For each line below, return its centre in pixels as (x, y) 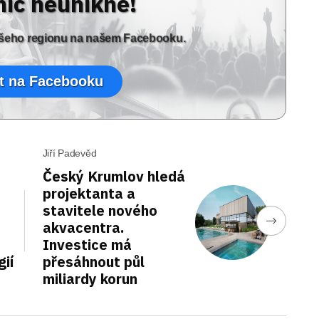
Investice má (87, 245)
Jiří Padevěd (69, 153)
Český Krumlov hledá (114, 176)
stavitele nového (100, 210)
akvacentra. (83, 228)
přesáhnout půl (93, 262)
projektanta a (89, 193)
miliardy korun (90, 279)
